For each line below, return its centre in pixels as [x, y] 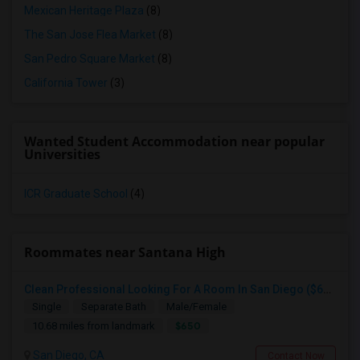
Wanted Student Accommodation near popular [174, 141]
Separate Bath [114, 307]
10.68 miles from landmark [94, 326]
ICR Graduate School [76, 194]
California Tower [66, 83]
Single [47, 307]
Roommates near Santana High [125, 252]
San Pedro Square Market [90, 59]
